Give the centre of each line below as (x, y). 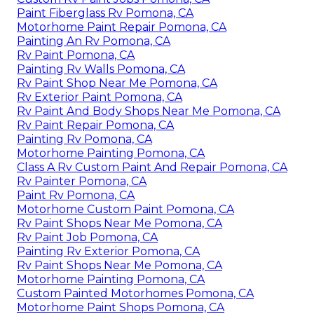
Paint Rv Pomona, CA (76, 195)
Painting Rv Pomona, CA (84, 139)
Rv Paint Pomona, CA (76, 55)
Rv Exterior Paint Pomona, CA (100, 97)
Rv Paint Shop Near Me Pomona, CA (117, 83)
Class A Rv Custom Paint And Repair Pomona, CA (152, 167)
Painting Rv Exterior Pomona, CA (108, 251)
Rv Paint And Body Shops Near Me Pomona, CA (149, 111)
